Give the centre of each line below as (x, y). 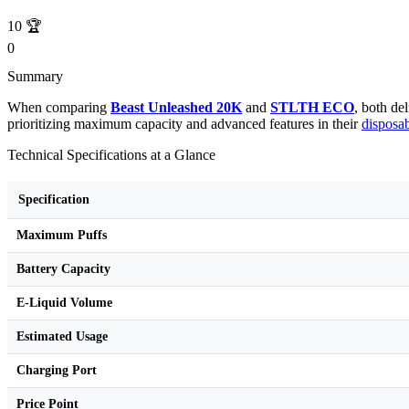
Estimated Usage (62, 337)
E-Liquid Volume (64, 303)
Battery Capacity (63, 269)
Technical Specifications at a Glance (111, 155)
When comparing (59, 108)
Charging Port (57, 371)
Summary (35, 77)
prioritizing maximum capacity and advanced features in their (184, 124)
